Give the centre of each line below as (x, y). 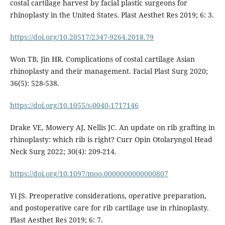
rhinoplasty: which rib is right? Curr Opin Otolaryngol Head (111, 139)
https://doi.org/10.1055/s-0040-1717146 (74, 105)
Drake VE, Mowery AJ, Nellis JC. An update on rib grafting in (112, 127)
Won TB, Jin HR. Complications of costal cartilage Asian (102, 59)
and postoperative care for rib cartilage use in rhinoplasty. (109, 207)
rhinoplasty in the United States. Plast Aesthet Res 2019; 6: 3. (112, 15)
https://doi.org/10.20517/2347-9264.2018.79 (82, 37)
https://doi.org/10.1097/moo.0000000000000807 (89, 173)
